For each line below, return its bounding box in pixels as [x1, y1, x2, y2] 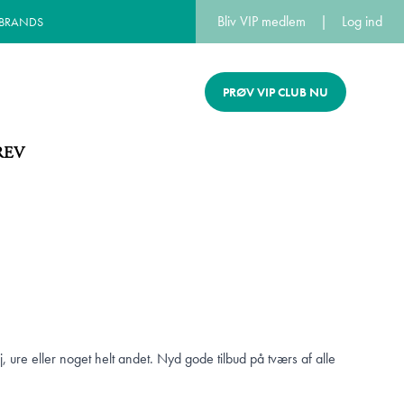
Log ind [342, 12, 382, 31]
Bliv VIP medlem [217, 12, 306, 31]
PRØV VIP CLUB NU [223, 84, 328, 100]
